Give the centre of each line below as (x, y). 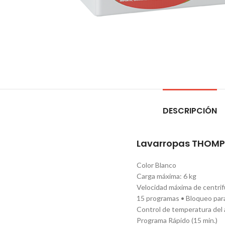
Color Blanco (156, 165)
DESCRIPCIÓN (190, 110)
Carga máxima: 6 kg (166, 176)
